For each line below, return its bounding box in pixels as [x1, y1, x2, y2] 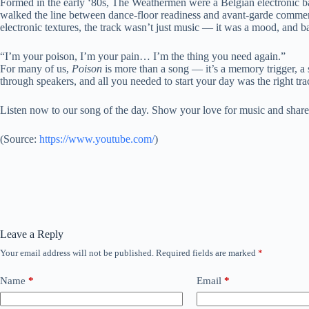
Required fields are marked [156, 247, 258, 258]
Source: [3, 132, 37, 145]
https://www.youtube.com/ [39, 132, 154, 145]
